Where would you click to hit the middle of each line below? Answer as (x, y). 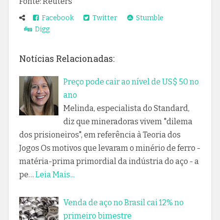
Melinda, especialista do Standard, (126, 108)
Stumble (148, 18)
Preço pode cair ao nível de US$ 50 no (131, 82)
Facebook (56, 18)
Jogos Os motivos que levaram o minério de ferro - (110, 148)
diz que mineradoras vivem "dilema (128, 121)
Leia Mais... (55, 174)
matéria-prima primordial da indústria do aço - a (109, 161)
